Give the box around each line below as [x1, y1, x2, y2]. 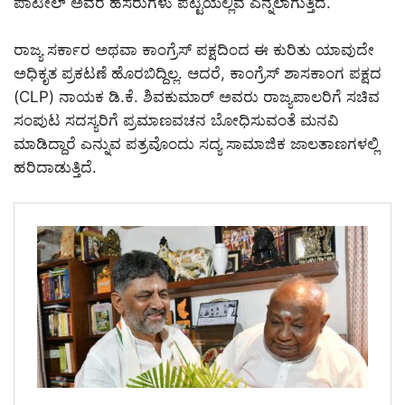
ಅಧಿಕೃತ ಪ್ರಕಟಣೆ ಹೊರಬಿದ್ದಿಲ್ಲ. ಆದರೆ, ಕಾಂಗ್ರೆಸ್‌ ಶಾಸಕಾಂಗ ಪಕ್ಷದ [14, 63, 381, 82]
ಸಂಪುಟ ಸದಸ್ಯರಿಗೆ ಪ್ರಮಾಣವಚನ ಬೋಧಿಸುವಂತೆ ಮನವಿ [14, 110, 339, 129]
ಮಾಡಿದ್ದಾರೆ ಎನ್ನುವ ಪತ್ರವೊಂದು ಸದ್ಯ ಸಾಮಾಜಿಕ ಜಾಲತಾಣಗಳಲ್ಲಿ [14, 134, 379, 153]
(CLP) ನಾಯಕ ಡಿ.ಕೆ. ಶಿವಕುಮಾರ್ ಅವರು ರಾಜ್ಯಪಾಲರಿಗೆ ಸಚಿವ [14, 87, 380, 106]
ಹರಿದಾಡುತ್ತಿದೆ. [14, 157, 97, 176]
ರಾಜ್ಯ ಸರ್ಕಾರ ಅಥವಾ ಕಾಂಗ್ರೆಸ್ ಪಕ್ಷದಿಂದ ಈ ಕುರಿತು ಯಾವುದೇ [14, 40, 374, 59]
